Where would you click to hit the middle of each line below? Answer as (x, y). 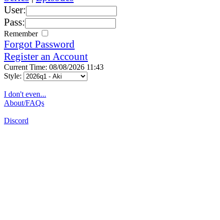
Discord (16, 120)
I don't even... (25, 94)
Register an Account (46, 56)
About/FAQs (24, 103)
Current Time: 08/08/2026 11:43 (54, 67)
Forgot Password (39, 44)
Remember (22, 33)
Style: (14, 76)
